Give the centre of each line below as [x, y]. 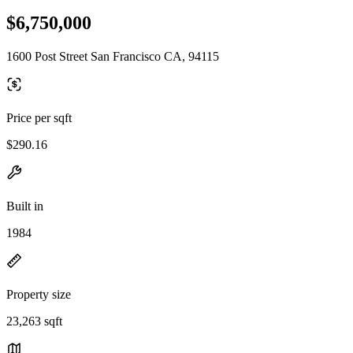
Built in [25, 206]
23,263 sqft [34, 321]
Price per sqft [39, 117]
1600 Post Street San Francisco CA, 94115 [113, 56]
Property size [39, 294]
